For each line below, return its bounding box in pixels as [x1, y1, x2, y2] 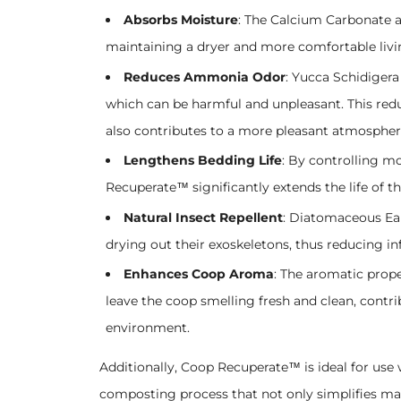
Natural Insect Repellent [123, 209, 283, 226]
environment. [105, 320, 190, 336]
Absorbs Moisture [123, 12, 238, 28]
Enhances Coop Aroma [123, 266, 274, 282]
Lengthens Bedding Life [123, 152, 282, 168]
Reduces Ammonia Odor [123, 68, 286, 85]
